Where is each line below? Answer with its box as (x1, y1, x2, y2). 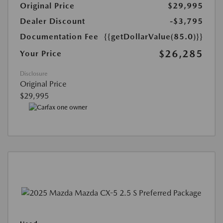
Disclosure (20, 70, 47, 77)
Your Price (20, 48, 62, 58)
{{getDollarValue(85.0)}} (104, 31, 203, 41)
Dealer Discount (20, 16, 85, 26)
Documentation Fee (20, 31, 99, 41)
